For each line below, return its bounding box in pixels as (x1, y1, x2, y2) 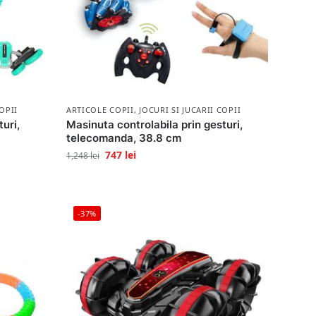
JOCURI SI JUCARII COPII (139, 104, 241, 115)
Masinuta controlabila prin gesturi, (66, 117, 243, 131)
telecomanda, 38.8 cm (66, 130, 181, 145)
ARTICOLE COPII (66, 104, 134, 115)
